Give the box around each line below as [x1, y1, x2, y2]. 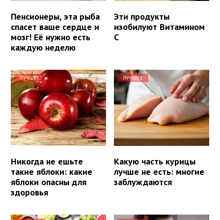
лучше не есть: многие [114, 166, 205, 178]
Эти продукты [114, 11, 170, 23]
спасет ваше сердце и [11, 21, 99, 33]
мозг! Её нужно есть [11, 31, 90, 43]
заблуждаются [114, 176, 172, 188]
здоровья [11, 187, 48, 198]
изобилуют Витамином [114, 21, 205, 33]
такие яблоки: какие [11, 166, 92, 178]
